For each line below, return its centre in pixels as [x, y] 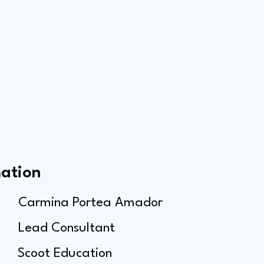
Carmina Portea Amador [90, 203]
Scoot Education [65, 253]
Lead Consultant [67, 228]
